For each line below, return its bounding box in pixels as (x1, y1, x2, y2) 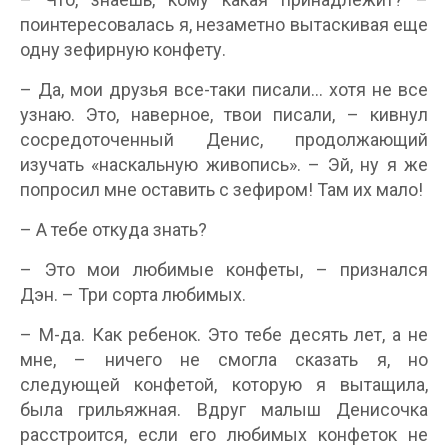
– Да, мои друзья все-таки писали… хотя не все (20, 79, 428, 101)
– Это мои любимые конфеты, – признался (20, 259, 428, 281)
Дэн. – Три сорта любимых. (20, 284, 246, 306)
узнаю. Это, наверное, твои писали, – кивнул (20, 104, 428, 126)
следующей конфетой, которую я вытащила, (20, 374, 428, 396)
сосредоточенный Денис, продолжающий (20, 129, 428, 151)
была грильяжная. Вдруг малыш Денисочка (20, 399, 428, 421)
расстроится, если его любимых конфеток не (20, 424, 428, 446)
